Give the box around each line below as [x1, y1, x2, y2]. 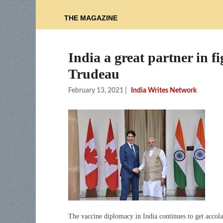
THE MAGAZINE [64, 14, 117, 22]
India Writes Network [131, 87, 197, 94]
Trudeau [68, 66, 119, 82]
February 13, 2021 [68, 87, 123, 94]
